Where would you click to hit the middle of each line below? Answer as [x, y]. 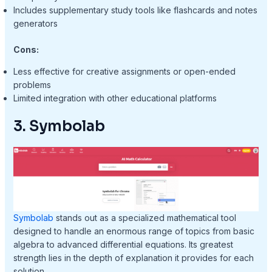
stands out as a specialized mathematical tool [144, 217]
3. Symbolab [59, 127]
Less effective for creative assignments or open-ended [124, 72]
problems [32, 85]
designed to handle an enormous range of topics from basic [134, 231]
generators [35, 24]
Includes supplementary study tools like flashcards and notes [135, 10]
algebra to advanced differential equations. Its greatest [123, 244]
